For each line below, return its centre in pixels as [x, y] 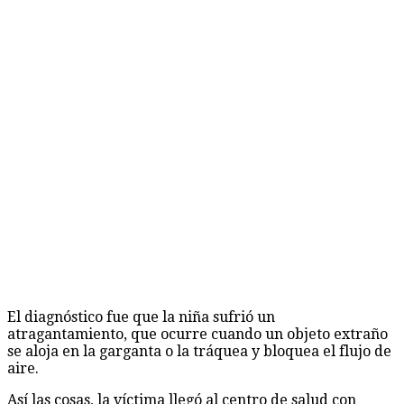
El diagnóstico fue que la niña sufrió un [141, 317]
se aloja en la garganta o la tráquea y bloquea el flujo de [199, 351]
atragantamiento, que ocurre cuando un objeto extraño [197, 334]
